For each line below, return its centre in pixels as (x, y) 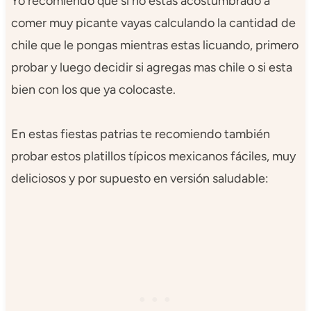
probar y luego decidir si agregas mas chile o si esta (151, 68)
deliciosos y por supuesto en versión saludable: (140, 179)
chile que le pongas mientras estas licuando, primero (154, 45)
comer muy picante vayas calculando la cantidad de (153, 23)
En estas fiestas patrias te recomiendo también (140, 134)
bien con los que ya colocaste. (93, 90)
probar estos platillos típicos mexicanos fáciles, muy (153, 157)
